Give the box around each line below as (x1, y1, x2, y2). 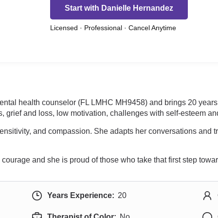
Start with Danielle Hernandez (65, 3, 173, 12)
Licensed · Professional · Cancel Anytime (50, 24, 176, 32)
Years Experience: (47, 191, 114, 200)
